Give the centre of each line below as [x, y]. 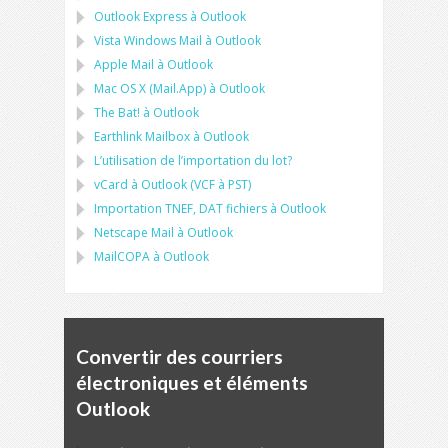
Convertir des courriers [179, 356]
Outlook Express [140, 16]
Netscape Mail [134, 232]
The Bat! [117, 112]
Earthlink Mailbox [142, 136]
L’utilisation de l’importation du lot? [193, 160]
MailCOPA [122, 256]
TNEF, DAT [194, 208]
